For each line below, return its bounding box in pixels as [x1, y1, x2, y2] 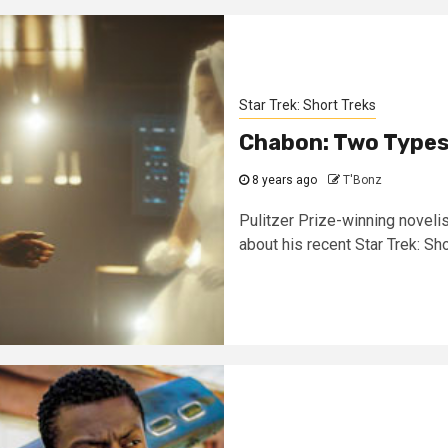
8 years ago [249, 173, 317, 187]
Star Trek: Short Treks [239, 97, 376, 113]
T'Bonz [343, 173, 382, 187]
